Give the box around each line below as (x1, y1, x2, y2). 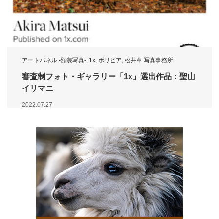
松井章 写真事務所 (125, 57, 173, 64)
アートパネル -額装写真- (22, 57, 86, 64)
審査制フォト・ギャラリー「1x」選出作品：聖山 (22, 72, 195, 81)
